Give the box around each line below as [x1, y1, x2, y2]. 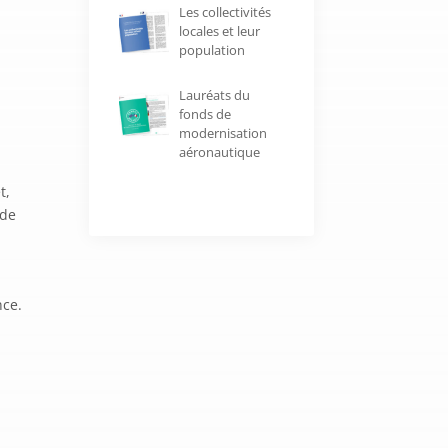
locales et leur [178, 22, 260, 41]
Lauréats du [178, 86, 250, 105]
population [178, 41, 245, 60]
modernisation [178, 124, 267, 143]
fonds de [178, 105, 231, 124]
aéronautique [178, 143, 260, 162]
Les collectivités [178, 3, 271, 22]
